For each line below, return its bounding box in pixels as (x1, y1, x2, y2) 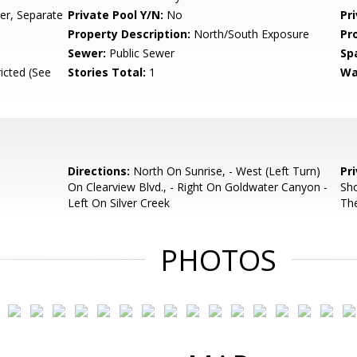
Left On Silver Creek (68, 195, 171, 210)
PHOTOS (160, 241, 277, 280)
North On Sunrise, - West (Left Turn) (130, 163, 321, 178)
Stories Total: (68, 65, 147, 80)
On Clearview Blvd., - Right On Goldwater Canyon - (68, 179, 328, 194)
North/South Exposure (190, 26, 310, 41)
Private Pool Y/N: (68, 7, 164, 22)
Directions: (68, 163, 131, 178)
